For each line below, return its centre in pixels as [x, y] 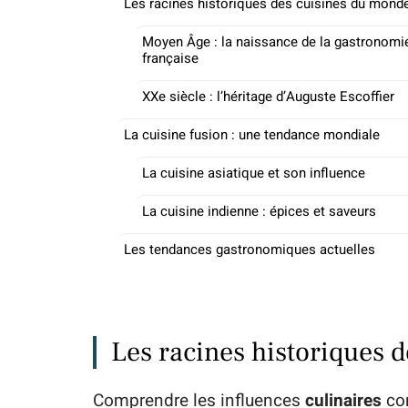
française [170, 58]
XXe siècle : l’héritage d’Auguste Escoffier [268, 97]
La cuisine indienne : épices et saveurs [259, 211]
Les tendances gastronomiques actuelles [250, 250]
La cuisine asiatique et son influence [254, 173]
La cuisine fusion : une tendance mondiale [252, 135]
